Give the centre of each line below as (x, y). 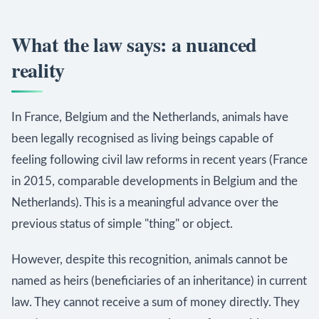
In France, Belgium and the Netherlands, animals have (150, 117)
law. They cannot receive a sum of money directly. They (156, 302)
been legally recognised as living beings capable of (142, 138)
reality (38, 70)
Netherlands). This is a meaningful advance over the (145, 203)
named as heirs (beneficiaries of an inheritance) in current (159, 281)
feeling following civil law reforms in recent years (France (159, 160)
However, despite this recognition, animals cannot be (150, 260)
